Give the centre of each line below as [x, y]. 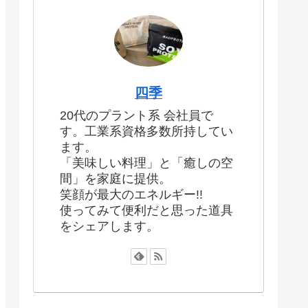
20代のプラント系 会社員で [136, 115]
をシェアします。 [109, 226]
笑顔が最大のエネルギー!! [131, 194]
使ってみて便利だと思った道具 [146, 210]
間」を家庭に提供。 [115, 178]
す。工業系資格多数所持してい [146, 131]
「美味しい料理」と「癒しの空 [146, 163]
